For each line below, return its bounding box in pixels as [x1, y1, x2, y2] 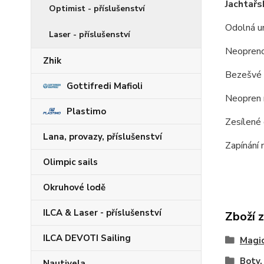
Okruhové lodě [43, 181, 105, 193]
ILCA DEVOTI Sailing [43, 232, 131, 244]
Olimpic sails [43, 156, 98, 168]
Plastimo [67, 105, 106, 117]
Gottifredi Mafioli [67, 80, 143, 92]
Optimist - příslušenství [49, 3, 145, 14]
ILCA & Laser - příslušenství [43, 207, 161, 219]
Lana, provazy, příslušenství [43, 131, 162, 143]
